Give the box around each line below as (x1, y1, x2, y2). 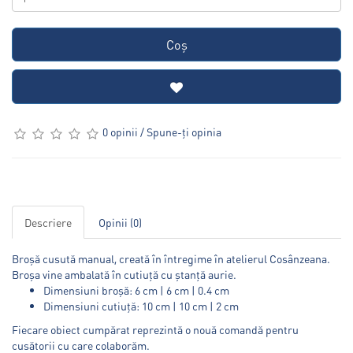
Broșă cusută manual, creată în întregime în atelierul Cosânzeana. (12, 251, 330, 266)
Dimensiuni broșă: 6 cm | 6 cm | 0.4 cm (43, 282, 229, 297)
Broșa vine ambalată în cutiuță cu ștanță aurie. (12, 266, 236, 281)
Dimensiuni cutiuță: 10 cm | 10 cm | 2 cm (43, 298, 239, 313)
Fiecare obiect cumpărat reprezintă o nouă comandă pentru (12, 321, 299, 336)
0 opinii (102, 124, 138, 139)
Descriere (24, 214, 72, 229)
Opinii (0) (98, 214, 142, 229)
